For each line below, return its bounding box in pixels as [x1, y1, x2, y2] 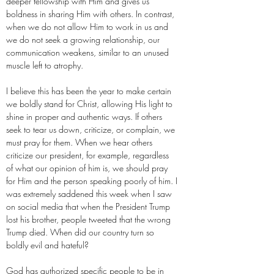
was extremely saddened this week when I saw [6, 188, 172, 199]
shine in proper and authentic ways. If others [6, 111, 162, 122]
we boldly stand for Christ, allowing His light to [6, 98, 172, 109]
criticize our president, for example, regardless [6, 149, 169, 161]
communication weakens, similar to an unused [6, 46, 169, 58]
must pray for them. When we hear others [6, 136, 152, 148]
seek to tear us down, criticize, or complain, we [6, 124, 175, 135]
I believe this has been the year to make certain [6, 85, 171, 97]
